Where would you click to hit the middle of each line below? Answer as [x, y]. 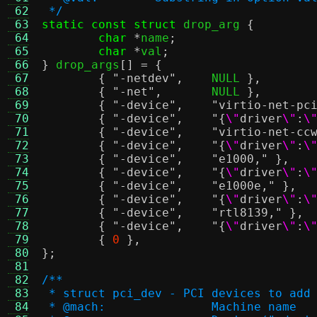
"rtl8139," [247, 213]
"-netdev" [144, 78]
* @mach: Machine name [254, 307]
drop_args [84, 65]
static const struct [109, 24]
